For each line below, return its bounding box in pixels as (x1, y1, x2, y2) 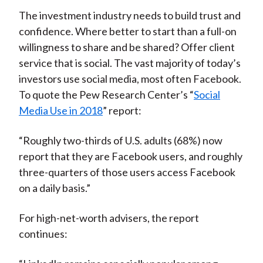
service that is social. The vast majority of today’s (18, 56, 241, 70)
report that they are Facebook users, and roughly (18, 150, 242, 163)
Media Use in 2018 (18, 104, 103, 117)
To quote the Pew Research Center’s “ (18, 88, 194, 102)
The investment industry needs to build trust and (18, 9, 241, 22)
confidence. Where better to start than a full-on (18, 25, 237, 38)
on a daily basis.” (18, 181, 90, 195)
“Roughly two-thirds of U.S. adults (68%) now (18, 134, 222, 147)
